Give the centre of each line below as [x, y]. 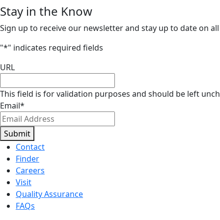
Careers [30, 170]
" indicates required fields [55, 48]
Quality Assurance [49, 194]
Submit [17, 134]
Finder [27, 159]
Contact [30, 147]
